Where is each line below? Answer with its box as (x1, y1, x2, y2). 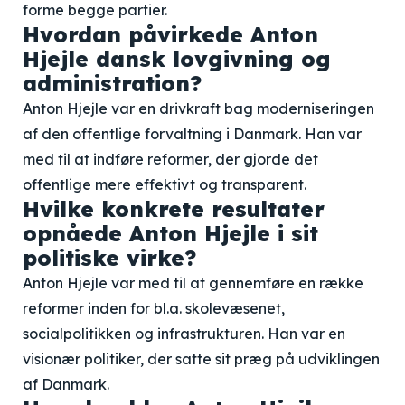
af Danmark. (23, 375, 109, 393)
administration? (23, 70, 202, 97)
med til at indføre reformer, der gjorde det (23, 150, 318, 168)
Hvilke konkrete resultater (23, 195, 325, 222)
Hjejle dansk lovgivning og (23, 45, 331, 72)
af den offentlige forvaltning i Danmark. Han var (23, 125, 362, 143)
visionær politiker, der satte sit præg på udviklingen (23, 350, 380, 368)
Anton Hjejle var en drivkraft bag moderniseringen (23, 99, 374, 118)
